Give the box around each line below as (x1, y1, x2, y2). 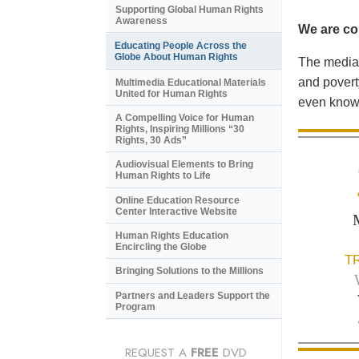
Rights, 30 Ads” (115, 134, 187, 146)
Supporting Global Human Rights (115, 4, 264, 16)
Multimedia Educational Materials (115, 76, 266, 88)
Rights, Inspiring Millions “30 (115, 123, 244, 135)
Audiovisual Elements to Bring (115, 159, 253, 171)
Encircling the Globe (115, 241, 207, 253)
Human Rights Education (115, 230, 228, 242)
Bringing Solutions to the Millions (115, 265, 264, 277)
